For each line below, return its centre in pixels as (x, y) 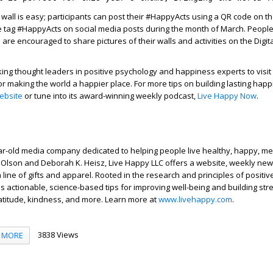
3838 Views (58, 234)
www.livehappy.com (195, 199)
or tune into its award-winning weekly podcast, (110, 96)
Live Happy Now (227, 96)
